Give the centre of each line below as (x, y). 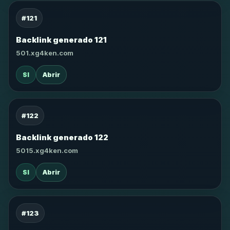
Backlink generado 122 (62, 137)
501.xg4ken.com (45, 53)
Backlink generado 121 (61, 40)
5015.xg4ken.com (47, 150)
